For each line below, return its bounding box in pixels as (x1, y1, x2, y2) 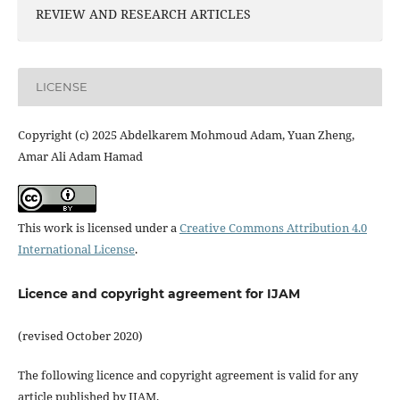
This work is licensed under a (17, 219, 179, 236)
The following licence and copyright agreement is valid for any (17, 366, 358, 383)
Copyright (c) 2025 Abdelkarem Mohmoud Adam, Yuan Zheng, (17, 126, 354, 143)
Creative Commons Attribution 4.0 (179, 219, 367, 236)
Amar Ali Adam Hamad (17, 147, 143, 164)
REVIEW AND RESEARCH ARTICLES (35, 4, 251, 22)
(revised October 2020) (17, 327, 143, 344)
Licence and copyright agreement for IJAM (17, 285, 300, 302)
